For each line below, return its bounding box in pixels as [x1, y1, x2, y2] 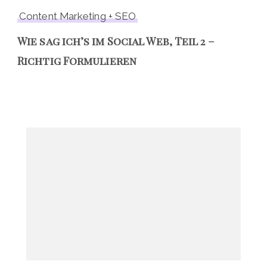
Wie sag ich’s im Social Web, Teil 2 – [17, 34, 215, 49]
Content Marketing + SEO [19, 10, 136, 23]
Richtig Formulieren [17, 54, 136, 69]
